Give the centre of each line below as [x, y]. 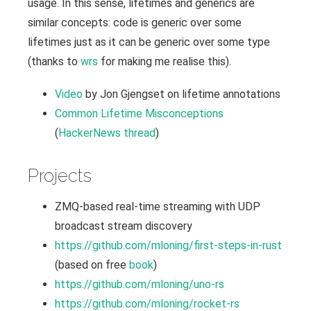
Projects [60, 176]
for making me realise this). [165, 61]
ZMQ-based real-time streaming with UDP [158, 207]
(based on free [92, 265]
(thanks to [54, 61]
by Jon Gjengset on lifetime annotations [182, 94]
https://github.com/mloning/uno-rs [140, 285]
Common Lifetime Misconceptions [139, 114]
